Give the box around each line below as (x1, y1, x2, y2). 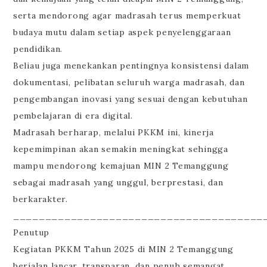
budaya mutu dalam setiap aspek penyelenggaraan (13, 27, 231, 38)
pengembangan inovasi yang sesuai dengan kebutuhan (13, 94, 248, 105)
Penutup (13, 227, 50, 238)
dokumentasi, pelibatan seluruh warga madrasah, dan (13, 77, 245, 88)
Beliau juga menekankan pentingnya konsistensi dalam (13, 60, 250, 72)
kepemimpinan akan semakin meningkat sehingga (13, 144, 228, 155)
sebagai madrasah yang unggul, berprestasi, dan (13, 177, 223, 188)
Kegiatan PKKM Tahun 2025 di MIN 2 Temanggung (13, 244, 234, 255)
